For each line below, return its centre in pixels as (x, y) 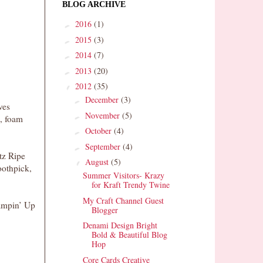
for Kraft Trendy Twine (130, 185)
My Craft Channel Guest (123, 200)
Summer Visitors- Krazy (123, 176)
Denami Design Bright (120, 225)
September (104, 146)
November (103, 115)
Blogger (104, 210)
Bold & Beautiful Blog (129, 235)
